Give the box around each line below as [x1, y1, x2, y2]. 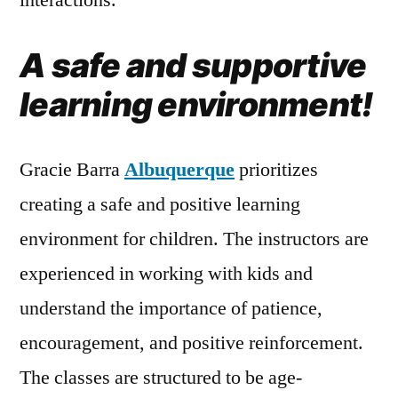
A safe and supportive [20, 44, 367, 85]
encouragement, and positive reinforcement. [20, 330, 363, 355]
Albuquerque [124, 156, 235, 182]
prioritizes [235, 156, 318, 182]
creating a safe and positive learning [20, 191, 300, 217]
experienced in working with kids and [20, 260, 313, 286]
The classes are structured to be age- [20, 364, 302, 390]
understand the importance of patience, [20, 295, 322, 321]
